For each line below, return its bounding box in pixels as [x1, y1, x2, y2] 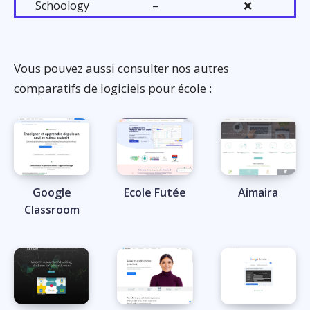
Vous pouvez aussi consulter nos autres [14, 60, 229, 76]
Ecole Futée [123, 184, 186, 200]
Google [32, 184, 71, 200]
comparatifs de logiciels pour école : [14, 80, 212, 96]
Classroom [24, 201, 80, 217]
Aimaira [238, 184, 279, 200]
